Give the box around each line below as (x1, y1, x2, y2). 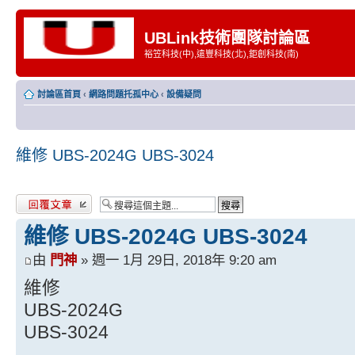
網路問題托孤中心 (89, 89, 158, 99)
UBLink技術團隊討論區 (144, 29, 310, 47)
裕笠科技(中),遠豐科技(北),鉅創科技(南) (144, 49, 299, 59)
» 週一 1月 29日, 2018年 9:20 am (77, 251, 277, 268)
